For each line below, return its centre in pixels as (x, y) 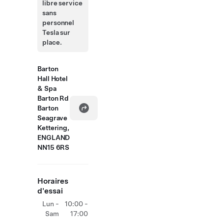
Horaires (53, 181)
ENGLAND (54, 137)
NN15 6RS (54, 147)
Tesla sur (56, 32)
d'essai (50, 191)
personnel (58, 23)
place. (52, 42)
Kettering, (54, 128)
